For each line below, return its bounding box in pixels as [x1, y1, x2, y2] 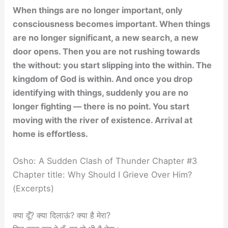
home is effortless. [13, 128, 89, 139]
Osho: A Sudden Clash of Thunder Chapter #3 [13, 156, 197, 166]
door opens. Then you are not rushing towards [13, 46, 201, 56]
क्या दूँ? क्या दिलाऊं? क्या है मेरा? [13, 210, 111, 221]
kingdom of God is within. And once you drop [13, 73, 193, 84]
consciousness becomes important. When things [13, 18, 211, 29]
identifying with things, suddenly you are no [13, 87, 189, 98]
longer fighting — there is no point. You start [13, 101, 190, 111]
